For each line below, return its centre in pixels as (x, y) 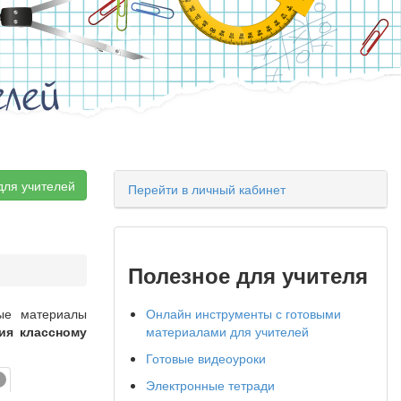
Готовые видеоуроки (206, 358)
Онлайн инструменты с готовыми (243, 313)
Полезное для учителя (248, 275)
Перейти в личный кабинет (207, 189)
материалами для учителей (227, 331)
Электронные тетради (210, 385)
